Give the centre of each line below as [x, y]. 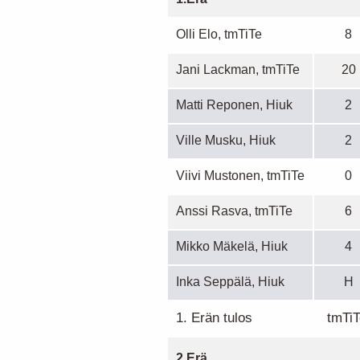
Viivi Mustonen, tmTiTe [240, 175]
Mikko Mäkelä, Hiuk [232, 246]
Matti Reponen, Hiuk [234, 104]
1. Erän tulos [214, 317]
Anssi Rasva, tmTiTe [234, 211]
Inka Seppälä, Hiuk [230, 281]
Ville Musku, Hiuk [226, 140]
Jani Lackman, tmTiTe [238, 69]
